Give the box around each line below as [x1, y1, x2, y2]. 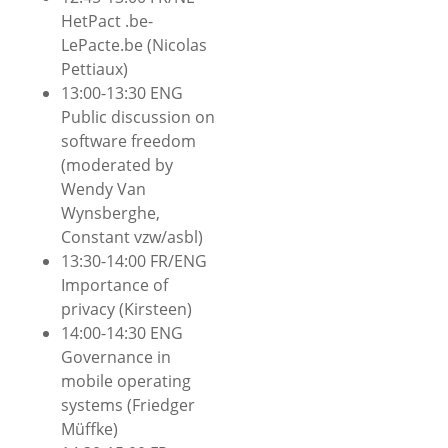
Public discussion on [61, 105, 215, 128]
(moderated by [61, 153, 173, 176]
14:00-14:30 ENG [61, 321, 183, 344]
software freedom [61, 129, 196, 152]
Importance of [61, 273, 168, 296]
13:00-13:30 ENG [61, 81, 183, 104]
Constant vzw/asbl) [61, 225, 203, 248]
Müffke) [61, 417, 118, 440]
